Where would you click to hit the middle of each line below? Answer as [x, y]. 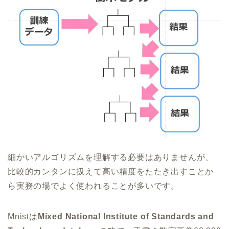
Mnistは [23, 217]
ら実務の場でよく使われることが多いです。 [94, 186]
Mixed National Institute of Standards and [126, 217]
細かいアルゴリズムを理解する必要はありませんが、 [111, 157]
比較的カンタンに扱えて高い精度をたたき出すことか [111, 172]
